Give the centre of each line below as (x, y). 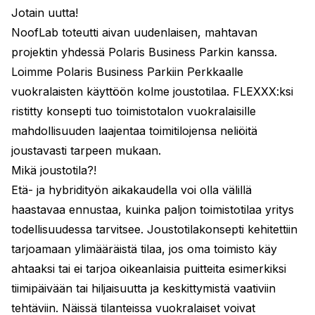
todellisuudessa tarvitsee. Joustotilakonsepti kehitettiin (154, 229)
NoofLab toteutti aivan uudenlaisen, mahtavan (134, 32)
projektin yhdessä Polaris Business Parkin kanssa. (144, 52)
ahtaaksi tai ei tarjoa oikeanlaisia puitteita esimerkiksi (149, 268)
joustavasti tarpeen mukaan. (86, 150)
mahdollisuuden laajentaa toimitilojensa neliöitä (134, 130)
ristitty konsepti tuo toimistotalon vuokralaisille (134, 111)
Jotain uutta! (45, 12)
